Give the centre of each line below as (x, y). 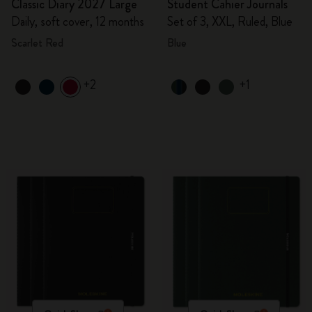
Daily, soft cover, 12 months (78, 22)
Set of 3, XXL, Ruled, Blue (230, 22)
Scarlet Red (37, 43)
